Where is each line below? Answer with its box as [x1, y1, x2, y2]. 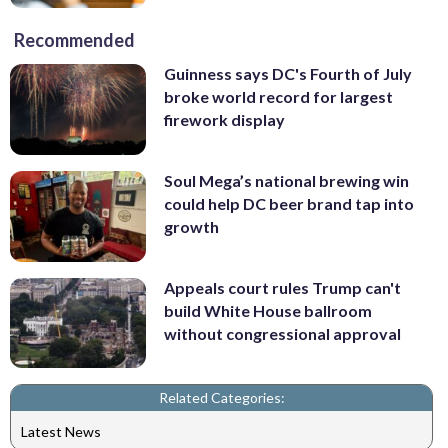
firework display [164, 110, 285, 130]
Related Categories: [158, 389, 285, 407]
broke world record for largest [164, 87, 393, 107]
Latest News [21, 422, 101, 440]
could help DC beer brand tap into [164, 194, 414, 214]
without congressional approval [164, 323, 401, 343]
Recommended [14, 29, 135, 52]
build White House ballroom [164, 300, 372, 320]
